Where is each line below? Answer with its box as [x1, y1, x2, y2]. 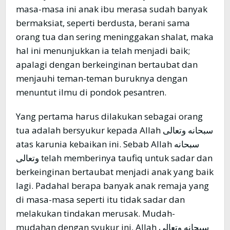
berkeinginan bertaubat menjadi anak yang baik [16, 166, 214, 178]
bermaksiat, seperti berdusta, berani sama [16, 17, 190, 29]
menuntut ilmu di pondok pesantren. [16, 86, 166, 99]
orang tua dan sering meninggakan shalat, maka [16, 31, 214, 43]
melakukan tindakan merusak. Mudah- [16, 207, 175, 220]
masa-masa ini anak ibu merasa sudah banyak [16, 3, 207, 15]
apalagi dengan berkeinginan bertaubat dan [16, 59, 198, 71]
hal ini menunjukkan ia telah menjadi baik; [16, 45, 190, 57]
